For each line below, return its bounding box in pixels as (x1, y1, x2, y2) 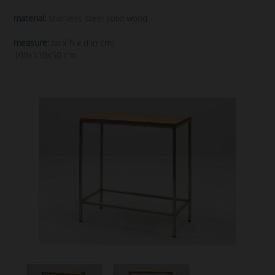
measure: (14, 37, 49, 48)
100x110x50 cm (14, 49, 76, 61)
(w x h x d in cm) (49, 37, 114, 48)
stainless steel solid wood (46, 12, 147, 24)
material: (14, 12, 46, 24)
